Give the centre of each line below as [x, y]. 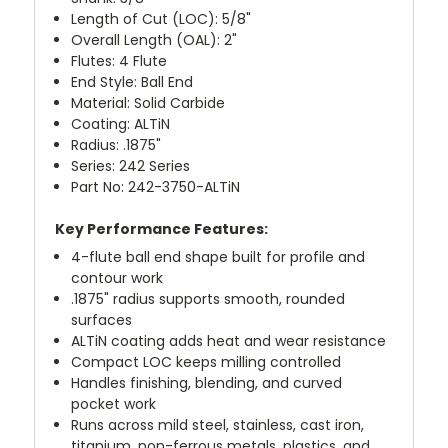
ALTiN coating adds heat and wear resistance [229, 340]
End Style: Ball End [132, 81]
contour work [117, 277]
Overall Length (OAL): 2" [154, 39]
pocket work [114, 403]
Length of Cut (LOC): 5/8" [161, 18]
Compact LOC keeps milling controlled [206, 361]
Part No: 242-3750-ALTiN [156, 186]
